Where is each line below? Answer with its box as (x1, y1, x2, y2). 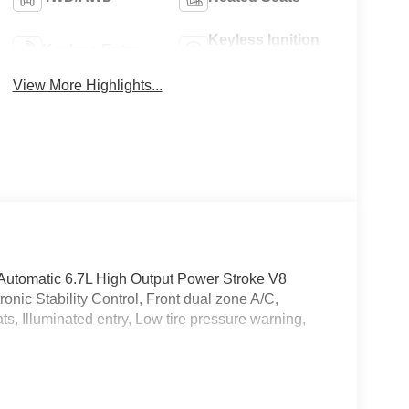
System (208, 51, 261, 68)
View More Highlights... (12, 77, 163, 93)
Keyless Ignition (208, 31, 320, 47)
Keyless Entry (41, 41, 139, 58)
